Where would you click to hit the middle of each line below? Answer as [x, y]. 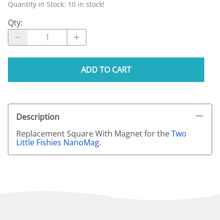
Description [38, 117]
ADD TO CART [106, 70]
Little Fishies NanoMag [58, 143]
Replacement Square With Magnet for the [94, 134]
